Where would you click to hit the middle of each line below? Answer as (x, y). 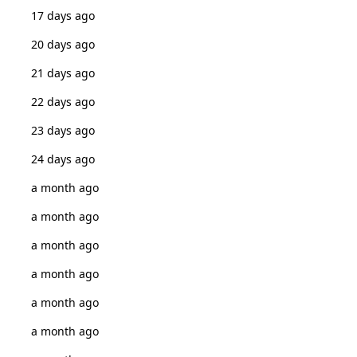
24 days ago (63, 159)
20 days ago (63, 44)
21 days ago (63, 73)
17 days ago (63, 16)
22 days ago (63, 102)
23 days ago (63, 130)
